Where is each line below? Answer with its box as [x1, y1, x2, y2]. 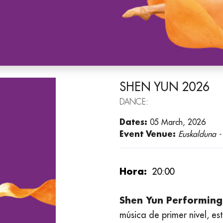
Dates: [119, 116, 147, 127]
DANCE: [119, 97, 148, 108]
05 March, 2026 [147, 117, 206, 127]
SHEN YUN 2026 [119, 79, 210, 95]
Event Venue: [119, 128, 178, 139]
